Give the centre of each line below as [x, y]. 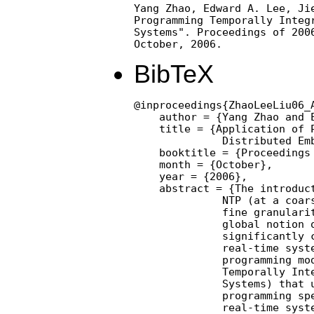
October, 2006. [178, 43]
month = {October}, [203, 165]
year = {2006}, [191, 177]
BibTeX [174, 74]
